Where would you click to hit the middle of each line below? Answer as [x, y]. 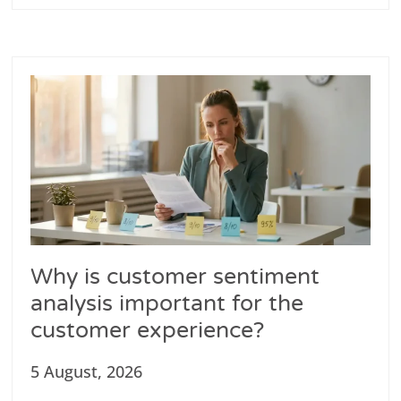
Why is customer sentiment [175, 276]
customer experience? [148, 330]
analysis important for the [167, 303]
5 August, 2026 [87, 371]
